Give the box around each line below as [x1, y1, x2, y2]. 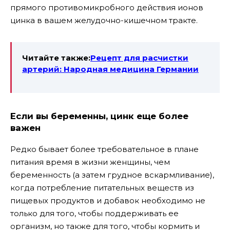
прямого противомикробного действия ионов [10, 3, 203, 13]
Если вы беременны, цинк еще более [10, 111, 188, 122]
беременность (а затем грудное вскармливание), [10, 170, 214, 180]
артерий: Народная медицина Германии [22, 64, 199, 74]
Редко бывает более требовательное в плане [10, 144, 199, 155]
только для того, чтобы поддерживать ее [10, 208, 179, 219]
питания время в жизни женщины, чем [10, 157, 170, 167]
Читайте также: [22, 53, 90, 63]
